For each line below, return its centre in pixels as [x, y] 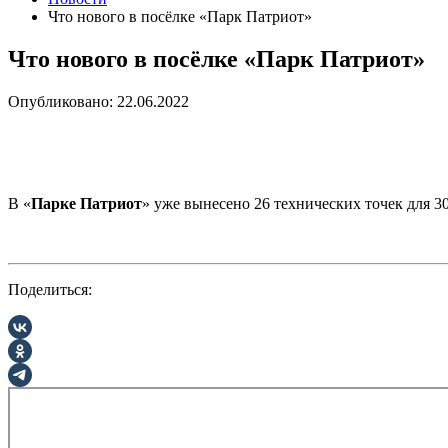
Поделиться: [50, 289]
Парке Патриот [86, 203]
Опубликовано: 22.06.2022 [98, 101]
